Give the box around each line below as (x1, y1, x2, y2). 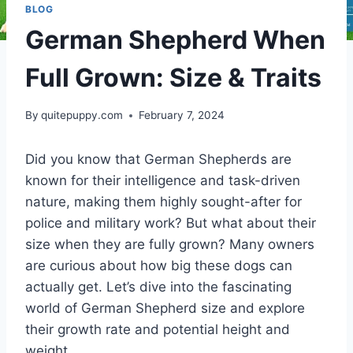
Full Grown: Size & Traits (25, 61, 321, 93)
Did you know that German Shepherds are (25, 151, 292, 168)
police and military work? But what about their (25, 215, 316, 232)
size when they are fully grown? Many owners (25, 236, 314, 253)
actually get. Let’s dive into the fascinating (25, 279, 292, 295)
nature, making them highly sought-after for (25, 194, 302, 210)
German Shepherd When (25, 24, 325, 55)
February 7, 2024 (139, 109, 225, 122)
